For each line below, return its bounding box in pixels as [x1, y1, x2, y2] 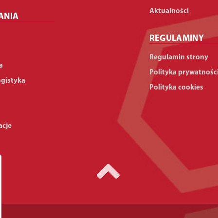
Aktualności [149, 8, 189, 15]
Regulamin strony [149, 54, 208, 61]
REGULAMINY [149, 34, 204, 43]
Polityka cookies [149, 84, 203, 91]
